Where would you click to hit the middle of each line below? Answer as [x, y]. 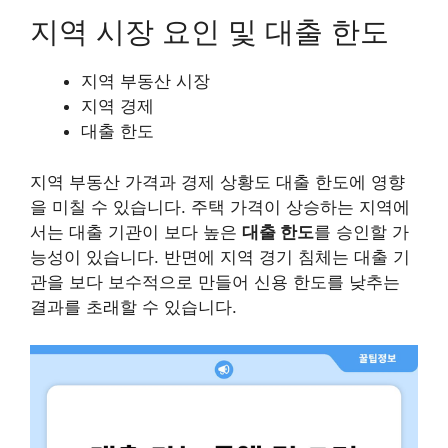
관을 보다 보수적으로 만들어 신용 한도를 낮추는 [215, 281]
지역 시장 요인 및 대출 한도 [209, 32]
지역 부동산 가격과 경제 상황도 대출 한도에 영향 [217, 181]
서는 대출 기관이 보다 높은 [136, 231]
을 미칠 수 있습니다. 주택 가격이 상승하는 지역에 [220, 206]
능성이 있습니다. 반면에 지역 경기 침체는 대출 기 [220, 256]
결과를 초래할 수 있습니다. [133, 306]
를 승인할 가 [361, 231]
